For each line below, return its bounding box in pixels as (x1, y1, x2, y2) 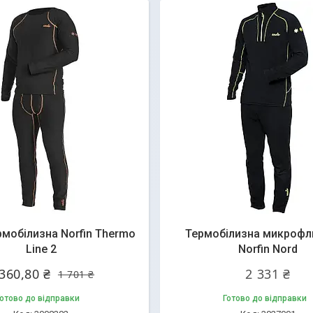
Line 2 (25, 242, 57, 256)
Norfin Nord (238, 242, 298, 256)
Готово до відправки (222, 293, 307, 303)
